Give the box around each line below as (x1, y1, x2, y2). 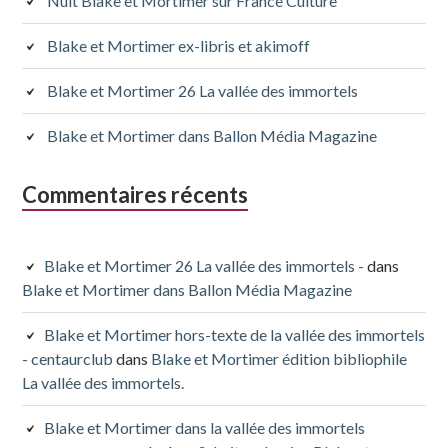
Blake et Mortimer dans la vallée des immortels (44, 417, 366, 437)
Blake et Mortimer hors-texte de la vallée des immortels (44, 324, 426, 344)
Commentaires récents (22, 180, 249, 208)
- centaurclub (22, 348, 114, 368)
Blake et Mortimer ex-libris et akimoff (47, 35, 311, 55)
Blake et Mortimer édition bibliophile (151, 348, 408, 368)
